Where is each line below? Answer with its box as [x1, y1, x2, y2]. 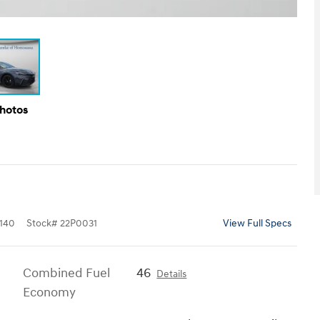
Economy [23, 284, 76, 301]
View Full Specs [223, 217, 291, 229]
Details [156, 268, 187, 280]
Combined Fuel [23, 264, 110, 281]
